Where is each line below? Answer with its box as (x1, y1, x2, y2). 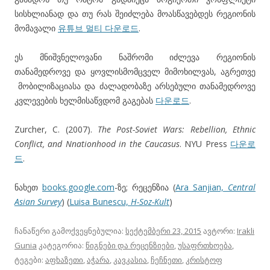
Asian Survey (14, 196, 61, 208)
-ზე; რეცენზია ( (115, 181, 175, 193)
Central (228, 181, 256, 193)
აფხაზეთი (45, 254, 83, 266)
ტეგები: (14, 254, 45, 266)
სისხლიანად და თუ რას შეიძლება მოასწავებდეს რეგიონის (14, 8, 256, 20)
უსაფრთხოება (178, 240, 232, 251)
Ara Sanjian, (175, 181, 228, 193)
